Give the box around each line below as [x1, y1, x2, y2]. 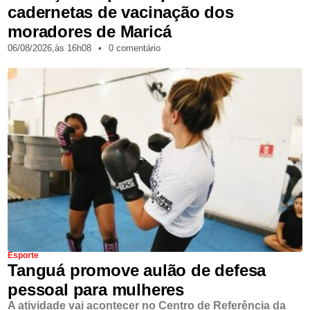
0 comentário [109, 42, 161, 53]
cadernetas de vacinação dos [8, 2, 234, 21]
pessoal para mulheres [8, 280, 185, 300]
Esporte [8, 250, 39, 261]
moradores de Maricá [8, 21, 172, 41]
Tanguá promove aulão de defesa [8, 261, 266, 280]
